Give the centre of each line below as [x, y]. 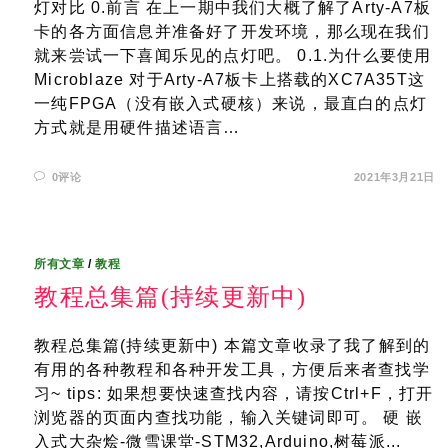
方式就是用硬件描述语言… [137, 127]
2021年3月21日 [394, 177]
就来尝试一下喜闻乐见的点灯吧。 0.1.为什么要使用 [233, 55]
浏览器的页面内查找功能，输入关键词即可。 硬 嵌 [229, 417]
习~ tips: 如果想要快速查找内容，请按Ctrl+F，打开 [234, 393]
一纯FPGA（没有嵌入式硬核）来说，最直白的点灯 [231, 103]
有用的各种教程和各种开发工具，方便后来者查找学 [232, 369]
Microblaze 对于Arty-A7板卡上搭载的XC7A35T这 [230, 79]
